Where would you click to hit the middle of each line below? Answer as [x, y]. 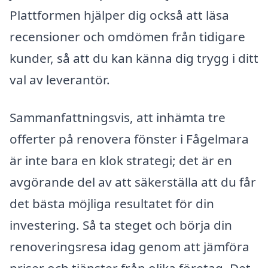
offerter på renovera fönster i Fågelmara [129, 139]
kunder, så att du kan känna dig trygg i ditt [134, 58]
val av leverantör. [60, 79]
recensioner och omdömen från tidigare [127, 36]
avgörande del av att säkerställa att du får [133, 182]
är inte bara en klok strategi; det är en [121, 161]
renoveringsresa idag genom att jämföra [130, 247]
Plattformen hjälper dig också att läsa [119, 15]
